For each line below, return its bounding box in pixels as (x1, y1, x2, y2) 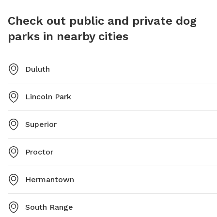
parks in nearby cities (8, 30, 128, 44)
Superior (25, 120, 57, 129)
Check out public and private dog (8, 14, 197, 28)
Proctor (25, 147, 53, 157)
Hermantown (25, 175, 74, 185)
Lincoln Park (25, 92, 71, 102)
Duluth (25, 64, 50, 74)
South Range (25, 202, 73, 212)
